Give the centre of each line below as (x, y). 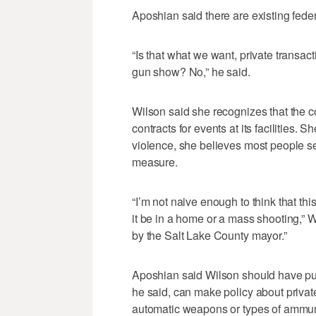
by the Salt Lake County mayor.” (209, 236)
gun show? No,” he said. (191, 72)
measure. (155, 162)
